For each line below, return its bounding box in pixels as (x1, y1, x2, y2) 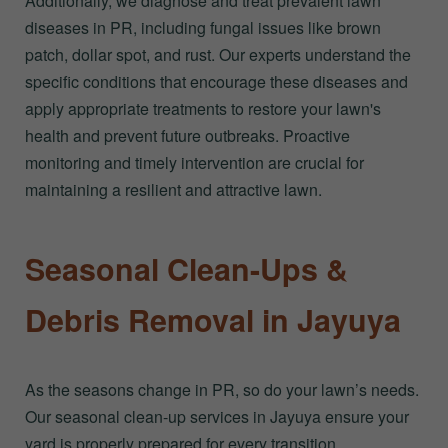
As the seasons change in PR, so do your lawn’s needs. (25, 377, 419, 401)
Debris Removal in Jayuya (25, 298, 401, 342)
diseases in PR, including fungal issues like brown (25, 16, 381, 40)
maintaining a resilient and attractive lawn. (25, 178, 322, 202)
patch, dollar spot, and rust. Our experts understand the (25, 43, 411, 67)
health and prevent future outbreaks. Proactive (25, 124, 350, 148)
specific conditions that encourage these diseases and (25, 70, 408, 94)
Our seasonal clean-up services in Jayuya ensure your (25, 404, 409, 428)
